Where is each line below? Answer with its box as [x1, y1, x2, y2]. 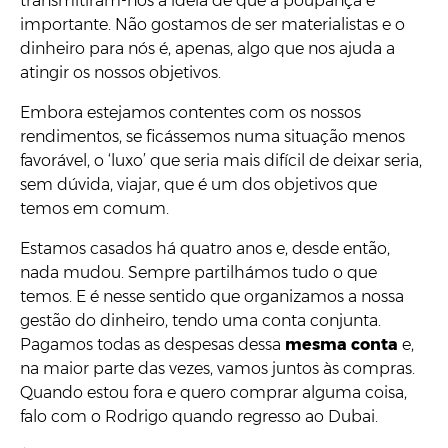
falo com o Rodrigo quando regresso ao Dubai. [20, 406, 378, 426]
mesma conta [285, 334, 398, 354]
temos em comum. [20, 198, 169, 218]
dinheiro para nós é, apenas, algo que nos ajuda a [20, 38, 395, 58]
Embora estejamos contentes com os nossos [20, 102, 361, 122]
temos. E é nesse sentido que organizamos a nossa [20, 286, 404, 306]
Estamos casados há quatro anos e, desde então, [20, 238, 390, 258]
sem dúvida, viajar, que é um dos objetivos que [20, 174, 377, 194]
